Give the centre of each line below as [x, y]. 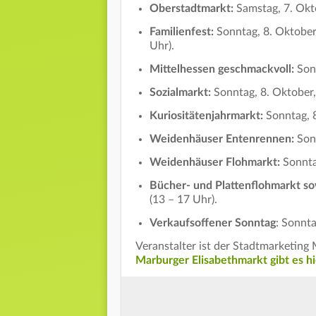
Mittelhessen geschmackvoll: [222, 69]
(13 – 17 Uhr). [183, 199]
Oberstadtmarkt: [193, 8]
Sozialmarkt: [182, 92]
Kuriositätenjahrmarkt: [208, 115]
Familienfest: [183, 31]
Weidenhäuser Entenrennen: [223, 139]
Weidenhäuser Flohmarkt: [216, 162]
